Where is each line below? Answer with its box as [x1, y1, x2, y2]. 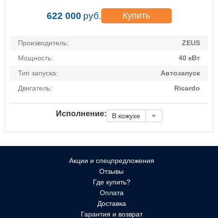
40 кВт [179, 54, 200, 62]
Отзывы [99, 167, 124, 176]
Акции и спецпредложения [69, 157, 154, 165]
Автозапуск [161, 69, 200, 77]
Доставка [97, 200, 126, 208]
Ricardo [174, 84, 200, 92]
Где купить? [92, 178, 130, 186]
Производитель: [18, 39, 69, 47]
